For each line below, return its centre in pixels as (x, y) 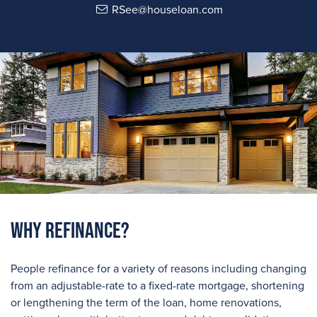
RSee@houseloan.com (167, 10)
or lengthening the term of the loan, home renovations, (146, 303)
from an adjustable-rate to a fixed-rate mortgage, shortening (157, 286)
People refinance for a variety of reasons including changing (158, 269)
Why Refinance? (70, 230)
